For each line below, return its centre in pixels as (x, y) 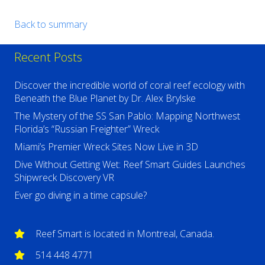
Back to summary (51, 24)
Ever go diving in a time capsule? (80, 195)
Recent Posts (48, 57)
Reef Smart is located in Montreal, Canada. (125, 233)
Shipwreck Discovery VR (64, 177)
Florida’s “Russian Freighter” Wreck (87, 129)
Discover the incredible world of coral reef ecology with (130, 85)
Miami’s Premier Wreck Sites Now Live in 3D (106, 146)
